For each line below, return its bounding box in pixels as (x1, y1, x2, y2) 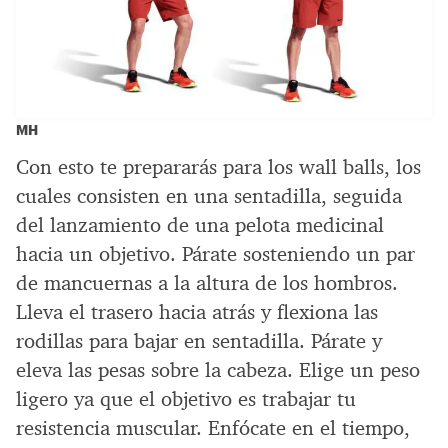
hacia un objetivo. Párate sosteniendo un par (16, 240, 415, 267)
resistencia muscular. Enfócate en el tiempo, (16, 414, 410, 441)
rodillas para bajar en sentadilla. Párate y (16, 327, 382, 354)
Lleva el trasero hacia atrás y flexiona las (16, 298, 378, 325)
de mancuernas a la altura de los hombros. (16, 269, 398, 296)
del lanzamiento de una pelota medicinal (16, 211, 384, 238)
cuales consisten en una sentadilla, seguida (16, 182, 402, 209)
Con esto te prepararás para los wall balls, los (16, 153, 421, 180)
